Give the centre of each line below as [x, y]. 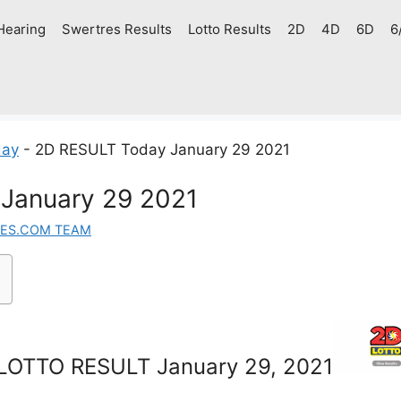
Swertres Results [116, 29]
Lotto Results [229, 29]
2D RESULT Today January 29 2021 [162, 149]
